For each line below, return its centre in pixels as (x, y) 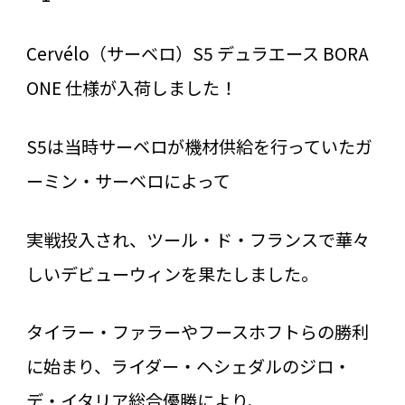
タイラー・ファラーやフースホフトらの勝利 (197, 332)
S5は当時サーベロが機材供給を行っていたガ (199, 146)
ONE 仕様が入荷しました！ (131, 87)
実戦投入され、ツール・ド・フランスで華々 (198, 239)
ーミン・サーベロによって (128, 180)
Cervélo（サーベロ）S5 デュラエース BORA (197, 53)
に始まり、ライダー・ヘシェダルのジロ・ (188, 367)
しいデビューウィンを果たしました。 (172, 273)
